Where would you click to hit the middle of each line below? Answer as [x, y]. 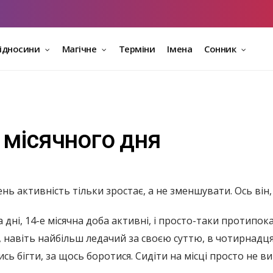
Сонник [222, 49]
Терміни [137, 49]
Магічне [80, 49]
